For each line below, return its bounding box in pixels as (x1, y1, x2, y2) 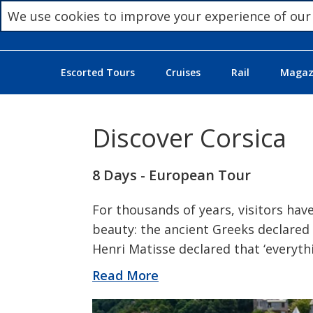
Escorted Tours (60, 66, 135, 80)
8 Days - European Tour (92, 166, 251, 185)
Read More (92, 267, 159, 284)
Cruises (165, 66, 201, 80)
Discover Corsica (92, 121, 286, 156)
